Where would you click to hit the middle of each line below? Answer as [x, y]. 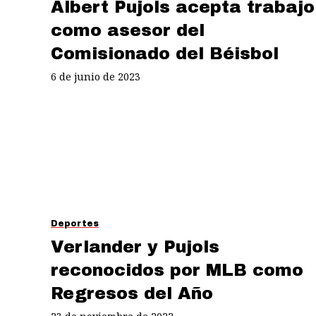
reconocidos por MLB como [177, 270]
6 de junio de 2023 [96, 76]
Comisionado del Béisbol [165, 53]
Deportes [75, 224]
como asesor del [128, 30]
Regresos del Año [132, 293]
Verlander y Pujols [135, 247]
